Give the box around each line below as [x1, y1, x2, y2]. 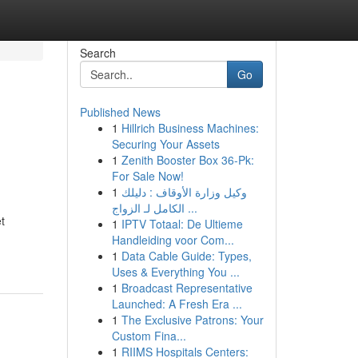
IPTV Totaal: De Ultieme [121, 216, 243, 232]
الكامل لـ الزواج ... [184, 200, 197, 216]
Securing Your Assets [111, 136, 220, 152]
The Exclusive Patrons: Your [121, 312, 264, 328]
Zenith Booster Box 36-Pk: [121, 152, 254, 168]
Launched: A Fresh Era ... [111, 296, 242, 312]
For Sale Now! [111, 168, 184, 184]
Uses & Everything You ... [111, 264, 240, 280]
